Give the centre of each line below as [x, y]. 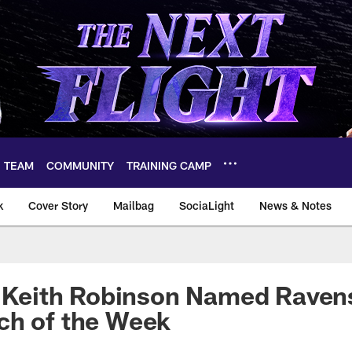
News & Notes [295, 205]
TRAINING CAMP [169, 165]
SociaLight [207, 205]
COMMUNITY [80, 165]
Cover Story [58, 205]
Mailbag [134, 205]
